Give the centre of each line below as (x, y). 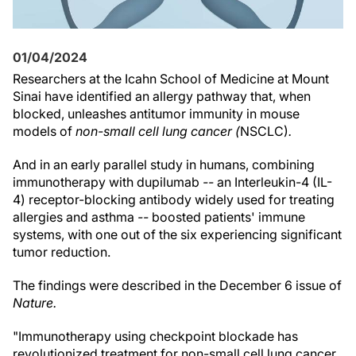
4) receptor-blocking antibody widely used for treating (174, 199)
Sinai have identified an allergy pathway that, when (162, 96)
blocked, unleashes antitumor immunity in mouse (156, 114)
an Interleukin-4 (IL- (275, 182)
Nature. (35, 303)
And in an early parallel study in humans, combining (164, 164)
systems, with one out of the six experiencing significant (177, 234)
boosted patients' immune (228, 217)
